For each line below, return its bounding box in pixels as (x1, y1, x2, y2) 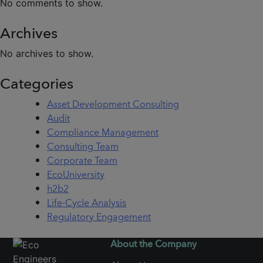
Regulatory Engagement (47, 208, 151, 224)
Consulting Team (47, 138, 119, 154)
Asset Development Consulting (47, 96, 179, 112)
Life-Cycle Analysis (47, 194, 126, 210)
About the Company (110, 235, 197, 251)
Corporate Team (47, 152, 117, 168)
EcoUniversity (47, 166, 104, 182)
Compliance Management (47, 124, 159, 140)
